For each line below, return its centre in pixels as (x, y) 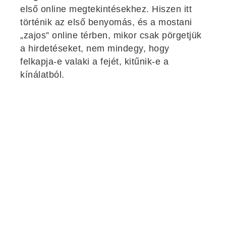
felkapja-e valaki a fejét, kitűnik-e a (94, 61)
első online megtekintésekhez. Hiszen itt (106, 9)
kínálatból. (44, 74)
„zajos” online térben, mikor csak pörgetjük (111, 35)
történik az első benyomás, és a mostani (106, 22)
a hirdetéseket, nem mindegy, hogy (95, 48)
